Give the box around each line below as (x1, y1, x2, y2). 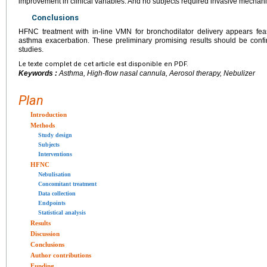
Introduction (30, 110, 67, 118)
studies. (18, 45, 44, 54)
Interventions (38, 150, 72, 157)
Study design (38, 131, 72, 138)
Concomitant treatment (38, 180, 97, 187)
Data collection (38, 190, 76, 197)
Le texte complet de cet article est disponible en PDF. (18, 60, 188, 68)
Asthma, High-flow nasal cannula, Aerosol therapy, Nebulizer (59, 69, 255, 77)
